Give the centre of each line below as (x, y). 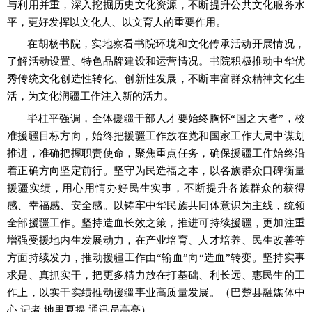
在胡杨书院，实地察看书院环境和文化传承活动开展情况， (166, 44)
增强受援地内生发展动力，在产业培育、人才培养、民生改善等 (156, 240)
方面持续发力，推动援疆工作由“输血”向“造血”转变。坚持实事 (156, 257)
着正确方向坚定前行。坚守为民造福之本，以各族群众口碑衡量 (156, 170)
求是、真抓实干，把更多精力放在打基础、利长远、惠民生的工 (156, 275)
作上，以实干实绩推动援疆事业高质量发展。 (114, 292)
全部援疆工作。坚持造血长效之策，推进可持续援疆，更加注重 (156, 223)
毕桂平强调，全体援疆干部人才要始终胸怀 (129, 118)
